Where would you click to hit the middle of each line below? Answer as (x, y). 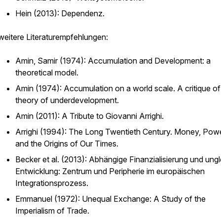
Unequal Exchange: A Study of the (144, 199)
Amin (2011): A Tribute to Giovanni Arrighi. (91, 116)
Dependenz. (83, 13)
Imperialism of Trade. (52, 211)
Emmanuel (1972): (49, 199)
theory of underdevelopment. (67, 100)
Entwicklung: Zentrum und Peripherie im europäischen (110, 171)
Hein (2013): (37, 13)
